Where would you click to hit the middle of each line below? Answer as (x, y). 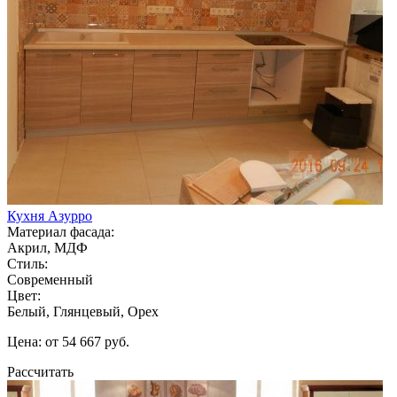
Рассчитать (40, 371)
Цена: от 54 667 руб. (68, 341)
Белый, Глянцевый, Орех (83, 311)
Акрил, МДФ (47, 247)
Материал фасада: (61, 231)
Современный (50, 279)
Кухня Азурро (50, 215)
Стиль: (27, 263)
